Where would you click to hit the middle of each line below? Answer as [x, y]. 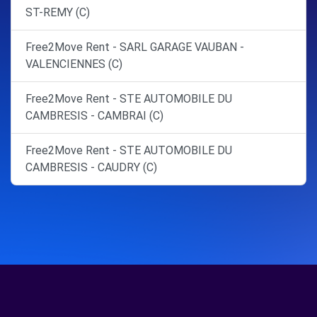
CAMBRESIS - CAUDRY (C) [91, 167]
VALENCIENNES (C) [74, 64]
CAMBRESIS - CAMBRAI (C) [94, 116]
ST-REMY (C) [58, 12]
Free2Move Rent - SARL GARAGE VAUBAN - [135, 47]
